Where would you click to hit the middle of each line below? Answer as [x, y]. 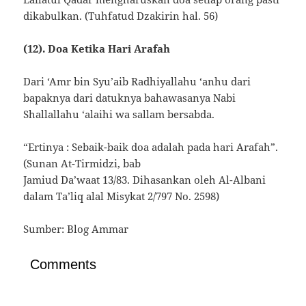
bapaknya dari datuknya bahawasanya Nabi [130, 98]
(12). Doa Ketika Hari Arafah [97, 49]
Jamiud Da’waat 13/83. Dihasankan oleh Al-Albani [145, 180]
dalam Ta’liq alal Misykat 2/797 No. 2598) [122, 196]
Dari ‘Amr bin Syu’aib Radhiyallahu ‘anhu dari [137, 82]
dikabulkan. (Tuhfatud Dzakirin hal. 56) [121, 16]
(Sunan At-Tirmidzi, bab [82, 164]
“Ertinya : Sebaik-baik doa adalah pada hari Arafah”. [151, 147]
